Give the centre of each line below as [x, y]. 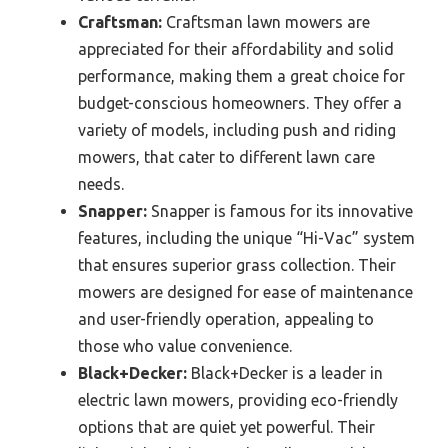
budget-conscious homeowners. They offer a [240, 103]
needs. [101, 184]
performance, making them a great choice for [241, 76]
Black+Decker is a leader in [285, 373]
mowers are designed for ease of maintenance [245, 292]
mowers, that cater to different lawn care [226, 157]
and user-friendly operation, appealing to [226, 319]
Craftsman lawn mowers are [266, 22]
